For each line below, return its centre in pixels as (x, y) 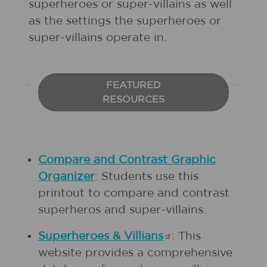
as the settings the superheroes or (125, 21)
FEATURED (133, 85)
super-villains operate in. (98, 38)
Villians (144, 236)
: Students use (135, 177)
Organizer (66, 177)
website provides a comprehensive (135, 253)
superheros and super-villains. (122, 210)
